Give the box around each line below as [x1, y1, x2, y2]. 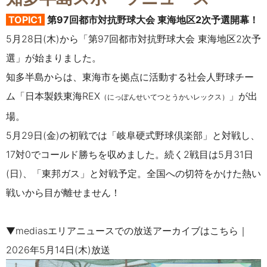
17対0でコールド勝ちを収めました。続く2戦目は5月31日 [6, 148, 253, 161]
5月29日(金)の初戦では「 [6, 129, 117, 142]
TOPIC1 [8, 14, 45, 26]
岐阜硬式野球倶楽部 [117, 129, 203, 142]
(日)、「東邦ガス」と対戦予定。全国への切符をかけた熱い [6, 167, 261, 180]
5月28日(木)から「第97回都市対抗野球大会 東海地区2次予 [6, 33, 261, 45]
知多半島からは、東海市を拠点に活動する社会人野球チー [6, 71, 254, 83]
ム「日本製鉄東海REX [6, 90, 100, 103]
